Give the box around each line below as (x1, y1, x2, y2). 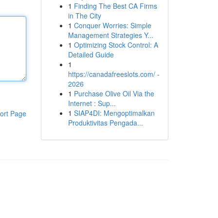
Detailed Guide (68, 50, 114, 59)
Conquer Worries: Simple (73, 20, 151, 30)
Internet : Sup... (68, 98, 116, 108)
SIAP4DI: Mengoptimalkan (73, 108, 155, 118)
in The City (68, 11, 101, 20)
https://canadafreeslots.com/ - (68, 69, 160, 79)
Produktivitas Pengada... (68, 118, 143, 127)
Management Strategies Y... (68, 30, 153, 40)
